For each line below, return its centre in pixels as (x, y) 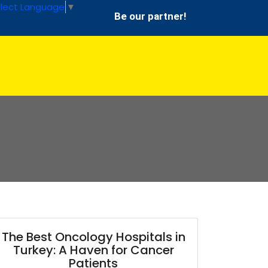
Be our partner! (150, 16)
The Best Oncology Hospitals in (93, 237)
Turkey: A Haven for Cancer (93, 250)
